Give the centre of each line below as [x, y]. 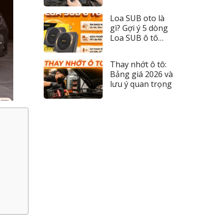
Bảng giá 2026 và [141, 74]
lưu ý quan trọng [141, 84]
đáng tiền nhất [137, 48]
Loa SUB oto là [137, 18]
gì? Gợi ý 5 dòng [139, 28]
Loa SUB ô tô [134, 38]
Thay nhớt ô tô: [138, 64]
